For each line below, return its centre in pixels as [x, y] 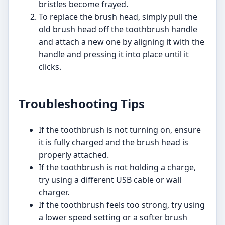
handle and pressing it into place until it [114, 54]
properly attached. [74, 155]
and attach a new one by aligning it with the [122, 42]
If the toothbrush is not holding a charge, [117, 167]
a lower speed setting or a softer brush [113, 218]
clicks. [50, 67]
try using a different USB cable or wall [110, 180]
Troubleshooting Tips [82, 104]
